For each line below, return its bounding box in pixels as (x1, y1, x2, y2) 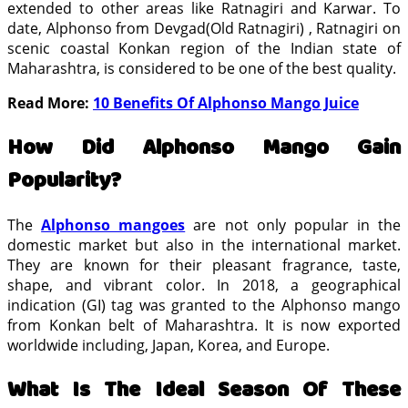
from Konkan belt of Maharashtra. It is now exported (7, 314, 401, 335)
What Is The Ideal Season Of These (7, 372, 401, 406)
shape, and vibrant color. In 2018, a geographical (7, 274, 401, 295)
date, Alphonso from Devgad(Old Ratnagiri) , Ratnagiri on (7, 18, 401, 39)
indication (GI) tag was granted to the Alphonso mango (7, 294, 401, 315)
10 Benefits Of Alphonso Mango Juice (93, 93, 359, 114)
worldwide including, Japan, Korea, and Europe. (7, 334, 330, 355)
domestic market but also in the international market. (7, 234, 401, 255)
